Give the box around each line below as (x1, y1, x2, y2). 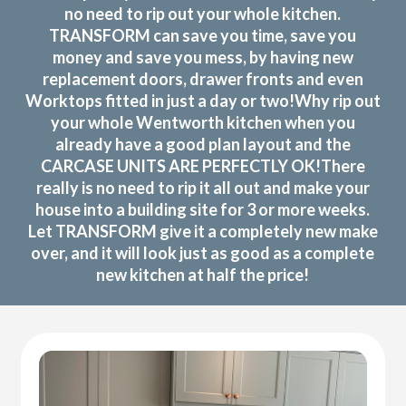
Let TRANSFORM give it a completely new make (27, 220, 378, 241)
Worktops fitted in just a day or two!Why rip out (24, 90, 381, 111)
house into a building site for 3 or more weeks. (35, 198, 371, 219)
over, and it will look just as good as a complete (31, 242, 375, 263)
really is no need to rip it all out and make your (35, 177, 370, 198)
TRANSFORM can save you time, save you (49, 24, 357, 45)
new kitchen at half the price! (96, 264, 310, 285)
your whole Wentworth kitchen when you (50, 111, 355, 132)
